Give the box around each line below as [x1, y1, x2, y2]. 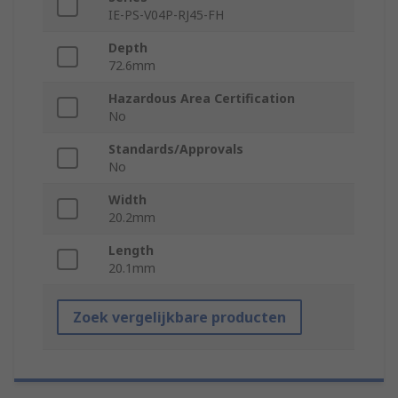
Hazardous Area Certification [108, 90, 295, 107]
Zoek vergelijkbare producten [73, 307, 286, 328]
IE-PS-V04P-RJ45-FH [108, 6, 224, 24]
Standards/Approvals [108, 140, 243, 158]
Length [108, 242, 154, 259]
